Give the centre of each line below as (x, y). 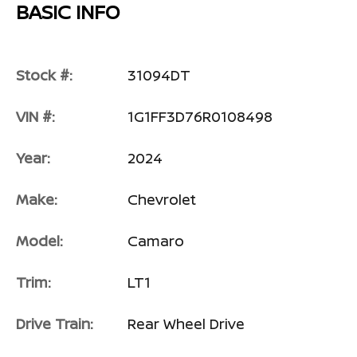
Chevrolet (162, 200)
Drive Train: (55, 324)
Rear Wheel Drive (186, 324)
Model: (39, 241)
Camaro (156, 241)
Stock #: (44, 75)
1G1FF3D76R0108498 (200, 117)
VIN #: (35, 117)
